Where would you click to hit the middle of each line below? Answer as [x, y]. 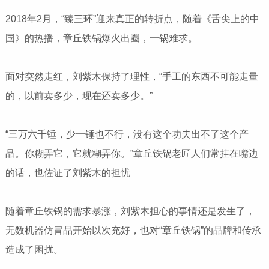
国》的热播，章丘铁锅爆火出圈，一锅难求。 [101, 38]
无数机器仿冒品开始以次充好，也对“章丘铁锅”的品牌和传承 [133, 231]
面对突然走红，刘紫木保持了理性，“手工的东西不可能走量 [131, 77]
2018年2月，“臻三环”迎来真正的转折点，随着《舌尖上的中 [132, 19]
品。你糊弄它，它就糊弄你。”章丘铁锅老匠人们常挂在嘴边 [131, 154]
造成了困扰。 [34, 250]
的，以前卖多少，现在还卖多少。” [80, 96]
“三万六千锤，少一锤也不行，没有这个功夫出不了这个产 [127, 134]
